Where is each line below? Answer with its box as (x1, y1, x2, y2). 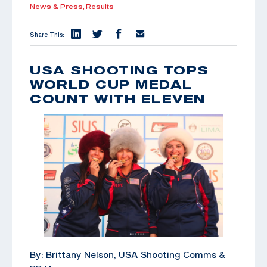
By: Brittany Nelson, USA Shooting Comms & (30, 249, 226, 260)
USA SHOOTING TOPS (30, 62, 209, 77)
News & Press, (30, 2, 86, 10)
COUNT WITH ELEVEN (30, 91, 206, 105)
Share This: (30, 30, 64, 38)
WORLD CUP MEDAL (30, 76, 193, 91)
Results (86, 2, 114, 10)
